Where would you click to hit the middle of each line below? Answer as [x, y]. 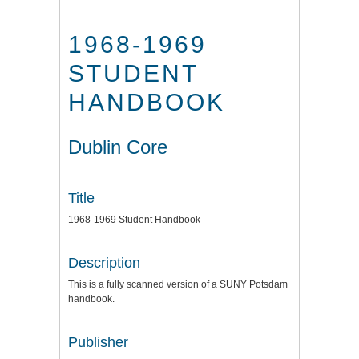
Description [104, 263]
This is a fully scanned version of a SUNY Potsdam [178, 284]
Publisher [98, 342]
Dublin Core [118, 147]
